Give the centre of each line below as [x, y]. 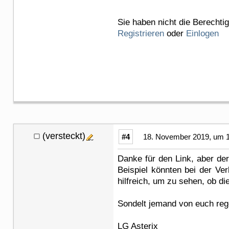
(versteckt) [64, 136]
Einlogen [202, 33]
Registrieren [141, 33]
